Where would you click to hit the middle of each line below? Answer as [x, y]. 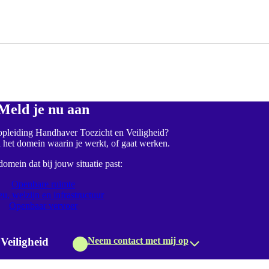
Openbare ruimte [43, 184]
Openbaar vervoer [43, 205]
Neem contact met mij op [138, 240]
